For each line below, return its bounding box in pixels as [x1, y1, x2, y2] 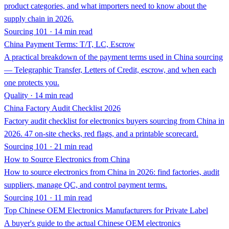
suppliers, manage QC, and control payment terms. [4, 180, 167, 189]
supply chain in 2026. [4, 14, 74, 23]
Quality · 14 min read [4, 90, 73, 100]
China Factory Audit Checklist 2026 [4, 103, 121, 112]
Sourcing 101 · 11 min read [4, 193, 92, 202]
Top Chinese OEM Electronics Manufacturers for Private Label [4, 205, 208, 215]
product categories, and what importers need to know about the [4, 1, 207, 10]
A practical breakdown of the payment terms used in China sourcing [4, 52, 223, 61]
